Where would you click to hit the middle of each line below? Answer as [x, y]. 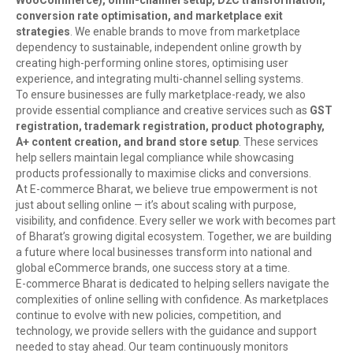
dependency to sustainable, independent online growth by [159, 48]
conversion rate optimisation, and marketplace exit [149, 16]
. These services [279, 142]
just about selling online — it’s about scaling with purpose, [156, 205]
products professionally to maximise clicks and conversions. [163, 174]
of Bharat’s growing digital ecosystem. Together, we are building [174, 237]
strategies [43, 32]
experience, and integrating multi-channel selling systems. [160, 79]
